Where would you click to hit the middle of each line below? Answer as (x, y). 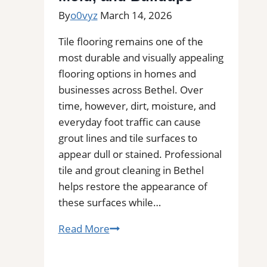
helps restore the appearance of (133, 186)
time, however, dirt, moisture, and (137, 105)
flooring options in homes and (127, 73)
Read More (84, 228)
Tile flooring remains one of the (131, 41)
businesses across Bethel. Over (131, 89)
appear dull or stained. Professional (140, 154)
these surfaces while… (109, 202)
